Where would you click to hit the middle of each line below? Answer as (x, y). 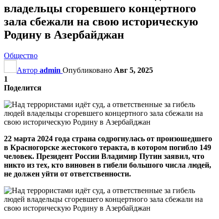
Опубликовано (88, 70)
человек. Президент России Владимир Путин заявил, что (104, 156)
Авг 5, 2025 (133, 70)
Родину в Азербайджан (64, 34)
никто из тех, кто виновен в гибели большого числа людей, (108, 165)
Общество (21, 55)
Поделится (23, 88)
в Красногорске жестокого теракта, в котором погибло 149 (108, 147)
